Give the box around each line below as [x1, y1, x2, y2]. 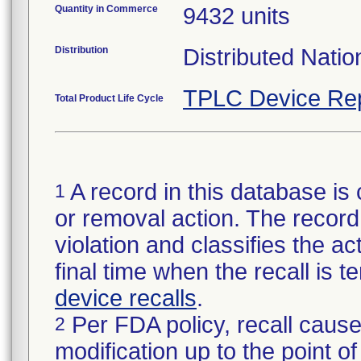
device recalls [55, 285, 197, 311]
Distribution [55, 44, 108, 56]
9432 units [183, 3, 290, 29]
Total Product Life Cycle [55, 93, 164, 104]
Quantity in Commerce [55, 3, 158, 15]
